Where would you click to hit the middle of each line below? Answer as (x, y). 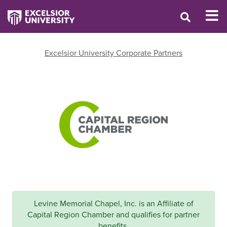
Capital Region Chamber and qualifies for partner (113, 214)
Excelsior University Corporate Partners (113, 53)
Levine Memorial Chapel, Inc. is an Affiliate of (113, 203)
